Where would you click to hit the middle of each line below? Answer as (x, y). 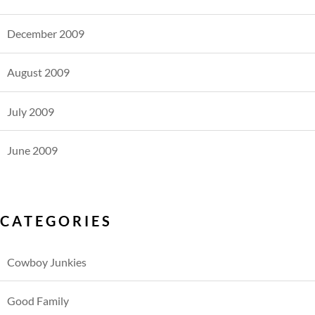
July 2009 (31, 111)
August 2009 (38, 72)
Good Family (38, 301)
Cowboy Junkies (47, 262)
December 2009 (46, 34)
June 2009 (32, 150)
